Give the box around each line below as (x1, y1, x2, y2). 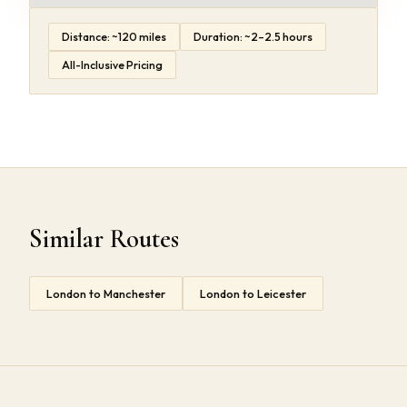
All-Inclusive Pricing (62, 58, 163, 73)
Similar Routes (29, 223, 179, 255)
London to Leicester (200, 286, 306, 302)
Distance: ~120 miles (62, 30, 166, 45)
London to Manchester (46, 286, 165, 302)
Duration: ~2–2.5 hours (194, 30, 313, 45)
